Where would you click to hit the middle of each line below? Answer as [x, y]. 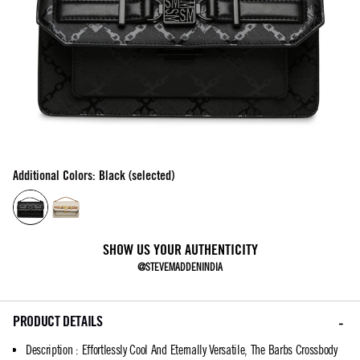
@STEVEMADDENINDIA [180, 267]
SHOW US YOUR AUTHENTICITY [180, 250]
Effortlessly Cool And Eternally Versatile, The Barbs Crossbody [209, 350]
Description [49, 350]
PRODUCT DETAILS [58, 321]
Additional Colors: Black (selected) [94, 176]
